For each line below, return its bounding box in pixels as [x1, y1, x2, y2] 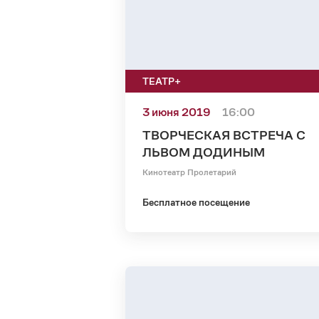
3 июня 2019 [142, 105, 211, 120]
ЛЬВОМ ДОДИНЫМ [142, 144, 265, 161]
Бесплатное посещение [142, 196, 250, 209]
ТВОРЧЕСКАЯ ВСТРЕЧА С [142, 127, 305, 144]
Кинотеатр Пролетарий [142, 167, 236, 178]
